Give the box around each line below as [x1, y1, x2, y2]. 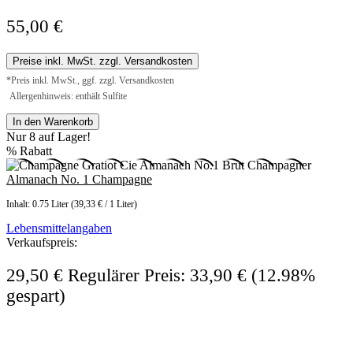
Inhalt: [6, 199, 32, 210]
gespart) [6, 286, 65, 307]
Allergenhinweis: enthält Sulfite [9, 91, 127, 102]
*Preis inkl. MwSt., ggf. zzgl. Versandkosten [6, 75, 174, 87]
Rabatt [20, 144, 52, 158]
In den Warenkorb [13, 116, 93, 128]
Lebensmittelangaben [6, 221, 112, 236]
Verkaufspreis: [6, 236, 77, 250]
